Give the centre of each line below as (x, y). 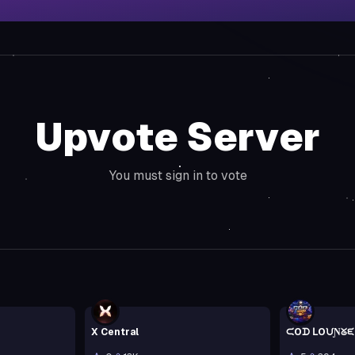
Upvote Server (177, 137)
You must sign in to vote (177, 175)
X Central (115, 332)
